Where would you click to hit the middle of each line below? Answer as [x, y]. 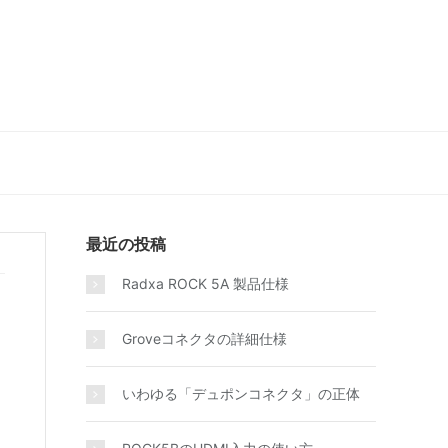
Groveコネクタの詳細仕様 [204, 338]
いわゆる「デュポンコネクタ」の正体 [241, 393]
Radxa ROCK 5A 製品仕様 [205, 283]
